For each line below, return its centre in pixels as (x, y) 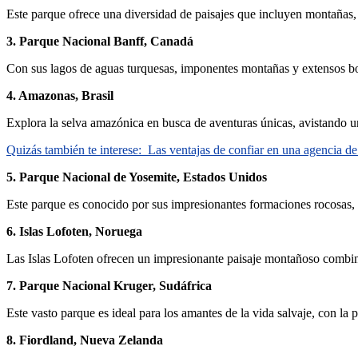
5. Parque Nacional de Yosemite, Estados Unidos (137, 177)
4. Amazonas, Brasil (60, 95)
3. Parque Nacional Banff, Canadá (100, 41)
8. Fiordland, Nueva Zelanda (85, 340)
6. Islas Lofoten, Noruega (74, 231)
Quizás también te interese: (74, 149)
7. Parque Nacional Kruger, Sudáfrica (109, 285)
